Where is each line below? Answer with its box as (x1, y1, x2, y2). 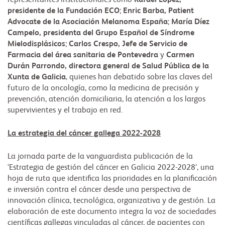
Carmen (166, 51, 194, 60)
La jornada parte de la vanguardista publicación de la (8, 153, 193, 161)
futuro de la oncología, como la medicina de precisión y (8, 84, 199, 93)
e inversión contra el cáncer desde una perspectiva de (8, 186, 191, 194)
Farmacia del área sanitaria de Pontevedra (8, 51, 160, 60)
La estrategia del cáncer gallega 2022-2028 (8, 130, 161, 138)
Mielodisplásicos (8, 40, 65, 49)
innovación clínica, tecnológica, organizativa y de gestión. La (8, 197, 215, 205)
